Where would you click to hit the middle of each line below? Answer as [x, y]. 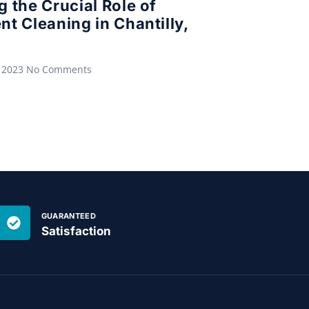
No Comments [59, 70]
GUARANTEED [69, 216]
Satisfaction [76, 231]
